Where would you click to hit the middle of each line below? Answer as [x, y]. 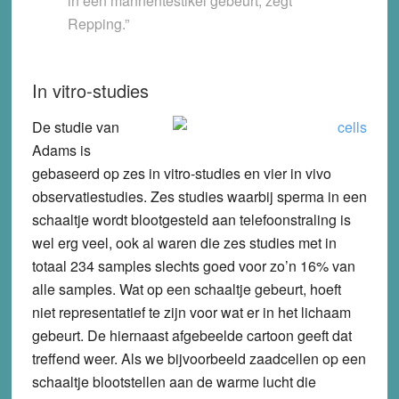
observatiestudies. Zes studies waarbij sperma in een [199, 196]
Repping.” [98, 23]
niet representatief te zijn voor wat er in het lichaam [191, 312]
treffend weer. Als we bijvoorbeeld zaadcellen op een [199, 358]
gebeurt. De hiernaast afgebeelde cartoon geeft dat [191, 335]
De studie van [75, 126]
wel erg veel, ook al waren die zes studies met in [184, 242]
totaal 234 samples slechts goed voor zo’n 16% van [193, 265]
